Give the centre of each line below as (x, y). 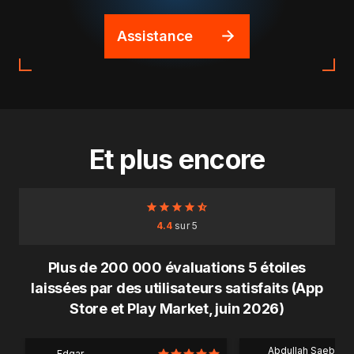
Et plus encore (177, 159)
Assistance (155, 36)
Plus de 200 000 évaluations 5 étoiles (177, 267)
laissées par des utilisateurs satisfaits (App (177, 288)
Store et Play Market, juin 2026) (177, 308)
